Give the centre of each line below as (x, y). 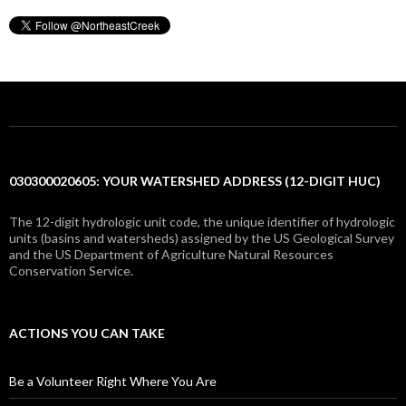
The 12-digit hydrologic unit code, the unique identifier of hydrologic (202, 222)
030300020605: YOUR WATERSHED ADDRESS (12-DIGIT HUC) (195, 181)
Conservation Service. (71, 271)
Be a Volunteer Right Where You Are (113, 382)
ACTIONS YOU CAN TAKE (87, 333)
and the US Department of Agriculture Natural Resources (171, 255)
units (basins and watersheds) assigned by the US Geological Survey (202, 238)
